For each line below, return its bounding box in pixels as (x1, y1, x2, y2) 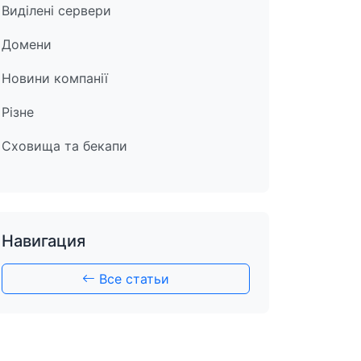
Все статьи (95, 271, 169, 287)
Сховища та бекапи (2, 138, 127, 154)
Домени (2, 36, 52, 52)
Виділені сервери (2, 2, 111, 19)
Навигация (2, 231, 85, 251)
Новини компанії (2, 70, 108, 86)
